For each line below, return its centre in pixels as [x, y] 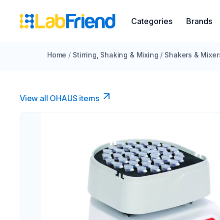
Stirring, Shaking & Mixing [116, 55]
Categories [152, 21]
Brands [199, 21]
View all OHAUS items [59, 98]
